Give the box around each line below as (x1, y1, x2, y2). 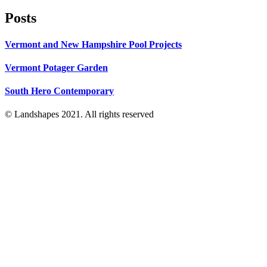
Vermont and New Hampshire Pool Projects (5, 39, 182, 49)
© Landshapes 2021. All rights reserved (5, 109, 154, 120)
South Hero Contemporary (5, 86, 114, 97)
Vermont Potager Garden (5, 62, 108, 73)
